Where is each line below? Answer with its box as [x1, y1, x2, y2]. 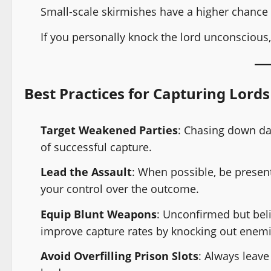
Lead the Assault [41, 165, 132, 180]
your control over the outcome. [41, 181, 199, 197]
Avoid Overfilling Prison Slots [41, 249, 198, 264]
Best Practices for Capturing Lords [24, 83, 270, 103]
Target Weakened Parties [41, 122, 178, 137]
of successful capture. [41, 139, 152, 154]
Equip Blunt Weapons [41, 206, 157, 221]
